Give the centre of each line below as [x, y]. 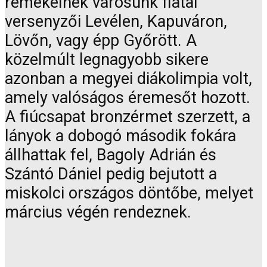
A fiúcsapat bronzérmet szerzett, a [128, 117]
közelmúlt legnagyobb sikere [107, 59]
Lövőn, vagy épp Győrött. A [101, 40]
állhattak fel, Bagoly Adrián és [111, 155]
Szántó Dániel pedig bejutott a [111, 174]
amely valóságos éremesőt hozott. [128, 97]
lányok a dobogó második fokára [120, 136]
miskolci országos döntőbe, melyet [129, 193]
